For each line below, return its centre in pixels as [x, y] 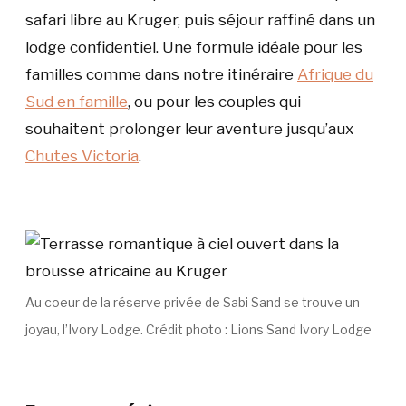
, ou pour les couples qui [214, 101]
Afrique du [335, 74]
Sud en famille [77, 101]
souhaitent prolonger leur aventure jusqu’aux [189, 128]
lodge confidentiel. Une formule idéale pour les [194, 47]
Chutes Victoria [82, 155]
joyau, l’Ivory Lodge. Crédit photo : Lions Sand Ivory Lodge [198, 329]
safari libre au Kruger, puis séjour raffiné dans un [200, 19]
